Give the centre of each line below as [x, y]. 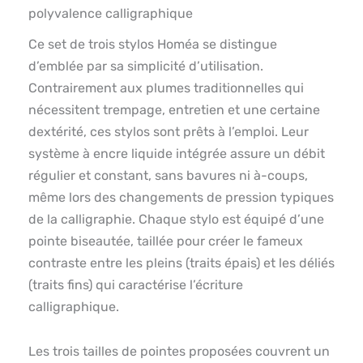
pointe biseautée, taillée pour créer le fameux [166, 241]
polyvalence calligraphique [111, 14]
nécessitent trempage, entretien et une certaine [174, 110]
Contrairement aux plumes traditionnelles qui [166, 88]
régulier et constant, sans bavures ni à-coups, [168, 176]
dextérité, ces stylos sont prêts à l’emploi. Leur [169, 132]
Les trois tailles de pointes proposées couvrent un [179, 352]
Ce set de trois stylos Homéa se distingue [153, 45]
